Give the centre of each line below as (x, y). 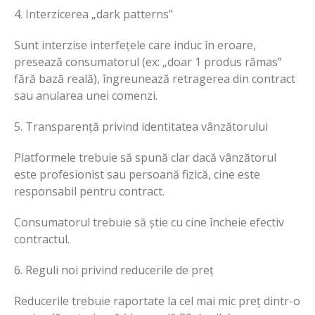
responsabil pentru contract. (89, 191)
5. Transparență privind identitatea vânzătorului (141, 126)
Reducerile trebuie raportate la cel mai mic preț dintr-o (157, 301)
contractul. (42, 239)
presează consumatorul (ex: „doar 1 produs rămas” (148, 62)
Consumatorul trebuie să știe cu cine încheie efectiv (149, 222)
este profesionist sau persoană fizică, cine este (137, 174)
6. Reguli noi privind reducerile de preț (114, 270)
